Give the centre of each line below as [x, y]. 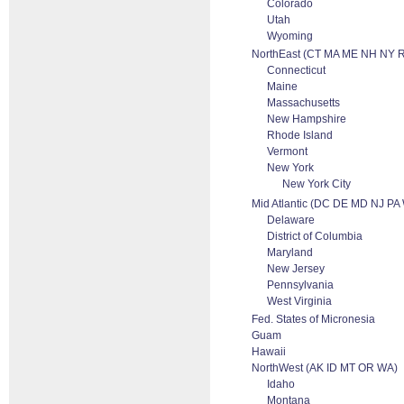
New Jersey [296, 269]
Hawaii [269, 352]
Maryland [290, 252]
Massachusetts [303, 103]
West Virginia [299, 301]
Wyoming [290, 36]
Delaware [291, 220]
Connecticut [296, 70]
